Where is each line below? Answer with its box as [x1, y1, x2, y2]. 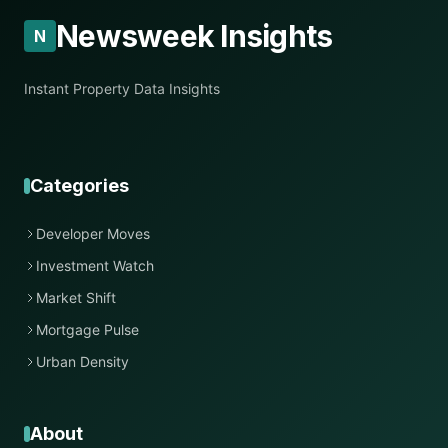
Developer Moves [36, 225, 150, 242]
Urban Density [36, 353, 129, 370]
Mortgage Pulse [36, 321, 139, 338]
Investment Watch [36, 257, 154, 274]
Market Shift [36, 289, 116, 306]
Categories [30, 175, 129, 196]
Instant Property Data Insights [24, 80, 220, 97]
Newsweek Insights [56, 18, 333, 54]
